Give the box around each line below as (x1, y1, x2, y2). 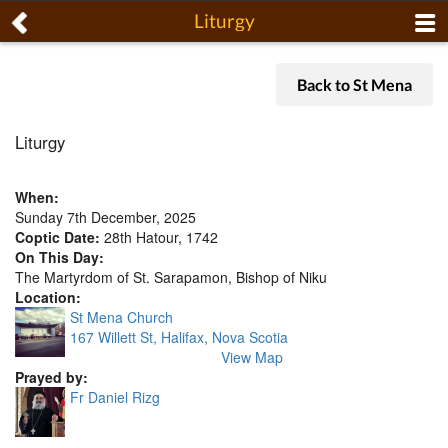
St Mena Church (70, 307, 173, 328)
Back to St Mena (297, 74, 412, 94)
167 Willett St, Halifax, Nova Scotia (70, 327, 288, 348)
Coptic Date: (15, 227, 104, 248)
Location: (15, 287, 81, 308)
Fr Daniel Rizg (70, 387, 160, 408)
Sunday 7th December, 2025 (15, 207, 196, 228)
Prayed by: (15, 367, 88, 388)
